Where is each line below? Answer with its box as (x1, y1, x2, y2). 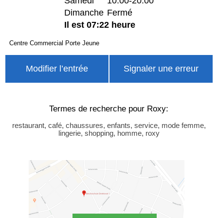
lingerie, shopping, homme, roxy (58, 129, 160, 138)
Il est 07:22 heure (64, 19, 135, 30)
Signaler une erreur (123, 63, 199, 73)
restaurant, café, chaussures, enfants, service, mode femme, (12, 122, 206, 130)
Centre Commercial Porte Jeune (9, 39, 99, 47)
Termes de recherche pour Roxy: (49, 104, 169, 114)
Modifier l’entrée (25, 63, 88, 73)
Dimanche (64, 7, 104, 18)
